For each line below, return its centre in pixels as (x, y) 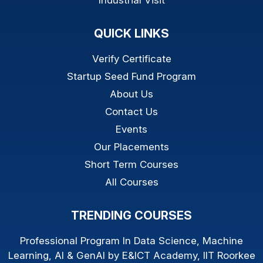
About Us (131, 94)
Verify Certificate (131, 59)
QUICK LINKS (131, 34)
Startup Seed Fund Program (131, 77)
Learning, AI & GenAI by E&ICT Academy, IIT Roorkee (131, 256)
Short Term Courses (131, 165)
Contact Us (131, 112)
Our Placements (131, 147)
